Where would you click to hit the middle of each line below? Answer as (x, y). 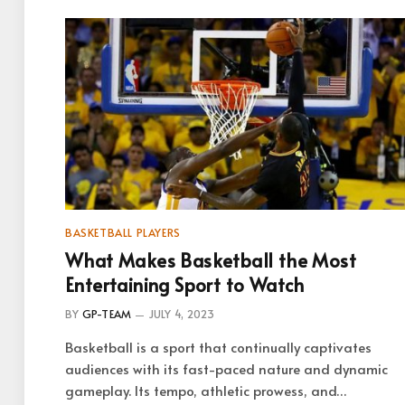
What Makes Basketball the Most (211, 260)
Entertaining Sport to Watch (185, 284)
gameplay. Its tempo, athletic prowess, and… (206, 390)
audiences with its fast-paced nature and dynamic (226, 368)
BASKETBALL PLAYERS (123, 232)
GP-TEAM (107, 313)
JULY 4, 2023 (182, 313)
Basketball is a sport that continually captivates (218, 346)
